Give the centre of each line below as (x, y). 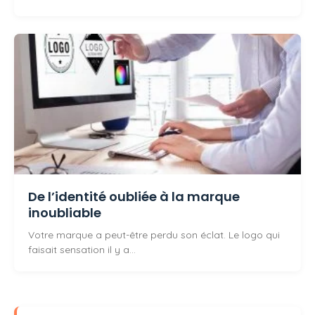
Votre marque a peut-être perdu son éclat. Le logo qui (154, 235)
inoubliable (65, 213)
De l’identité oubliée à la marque (134, 197)
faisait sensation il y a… (82, 250)
